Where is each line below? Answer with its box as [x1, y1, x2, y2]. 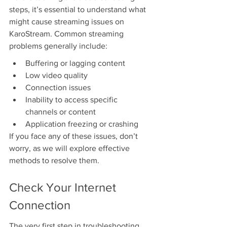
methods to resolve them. [9, 156, 99, 165]
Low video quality [25, 71, 88, 80]
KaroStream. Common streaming [9, 29, 126, 39]
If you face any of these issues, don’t [9, 132, 140, 141]
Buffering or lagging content [25, 59, 125, 68]
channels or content [25, 107, 96, 117]
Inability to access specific [25, 95, 120, 104]
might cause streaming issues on [9, 17, 126, 26]
